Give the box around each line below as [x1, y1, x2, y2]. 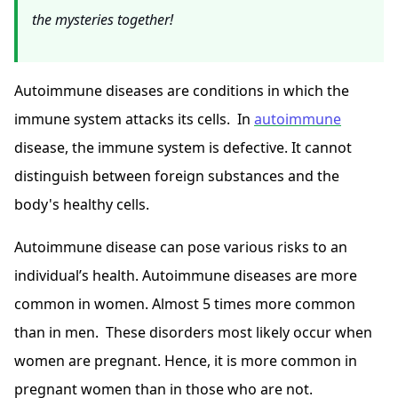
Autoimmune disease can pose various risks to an [14, 237, 347, 257]
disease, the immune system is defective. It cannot [14, 138, 352, 157]
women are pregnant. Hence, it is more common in [14, 351, 357, 370]
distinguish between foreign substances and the [14, 166, 339, 186]
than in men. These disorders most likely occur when [14, 322, 372, 342]
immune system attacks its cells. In [14, 109, 254, 129]
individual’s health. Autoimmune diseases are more [14, 266, 357, 285]
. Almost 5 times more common [145, 294, 355, 314]
